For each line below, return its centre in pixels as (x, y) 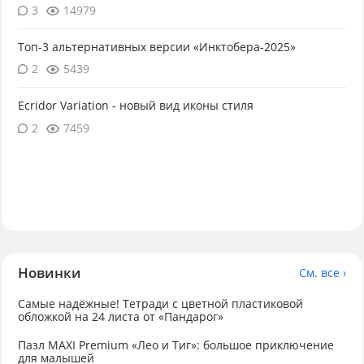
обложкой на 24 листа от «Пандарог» (120, 316)
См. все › (323, 273)
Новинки (49, 273)
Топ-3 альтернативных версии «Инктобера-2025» (156, 47)
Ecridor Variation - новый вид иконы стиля (135, 106)
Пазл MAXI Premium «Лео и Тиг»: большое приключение (175, 345)
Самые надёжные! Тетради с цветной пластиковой (160, 303)
